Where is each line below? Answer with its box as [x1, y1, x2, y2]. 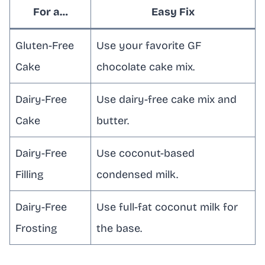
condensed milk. [96, 167, 178, 181]
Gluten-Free [15, 38, 74, 52]
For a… [33, 5, 68, 18]
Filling [15, 167, 44, 181]
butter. [96, 114, 129, 127]
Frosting [15, 221, 57, 235]
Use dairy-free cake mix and [96, 92, 237, 106]
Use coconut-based [96, 146, 195, 160]
